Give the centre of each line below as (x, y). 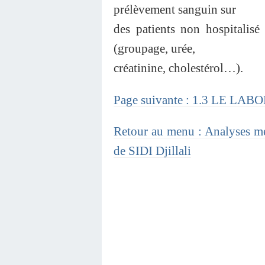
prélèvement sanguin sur (175, 9)
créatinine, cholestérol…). (178, 67)
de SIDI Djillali (152, 151)
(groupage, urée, (154, 48)
